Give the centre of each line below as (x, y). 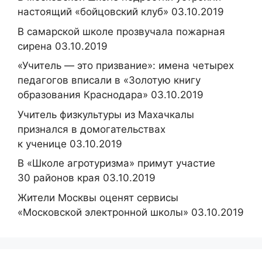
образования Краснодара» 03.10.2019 (111, 95)
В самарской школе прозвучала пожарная (121, 31)
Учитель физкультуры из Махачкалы (106, 114)
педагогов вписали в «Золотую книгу (109, 80)
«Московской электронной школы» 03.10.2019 (131, 212)
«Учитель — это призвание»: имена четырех (126, 65)
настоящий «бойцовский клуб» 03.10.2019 (121, 12)
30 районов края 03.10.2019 (87, 178)
